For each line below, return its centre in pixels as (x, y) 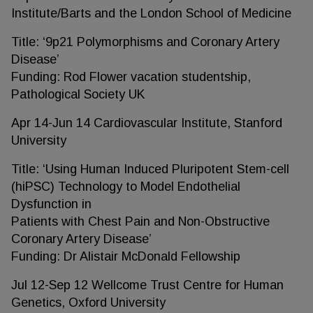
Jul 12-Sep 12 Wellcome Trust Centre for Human (147, 285)
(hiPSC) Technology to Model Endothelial (126, 187)
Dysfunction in (51, 204)
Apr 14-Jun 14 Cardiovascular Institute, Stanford (147, 123)
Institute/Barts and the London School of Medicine (151, 13)
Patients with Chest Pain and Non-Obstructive (140, 221)
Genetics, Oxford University (88, 303)
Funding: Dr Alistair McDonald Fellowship (126, 256)
